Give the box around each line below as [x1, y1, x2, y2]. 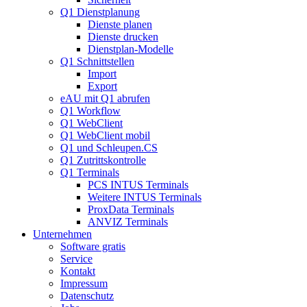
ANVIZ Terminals [88, 215, 168, 228]
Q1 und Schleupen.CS [60, 141, 158, 153]
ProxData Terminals [88, 203, 174, 215]
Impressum [60, 277, 108, 289]
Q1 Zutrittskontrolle [60, 153, 146, 166]
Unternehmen [33, 228, 92, 240]
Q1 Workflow [60, 104, 121, 116]
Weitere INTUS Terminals [88, 191, 201, 203]
